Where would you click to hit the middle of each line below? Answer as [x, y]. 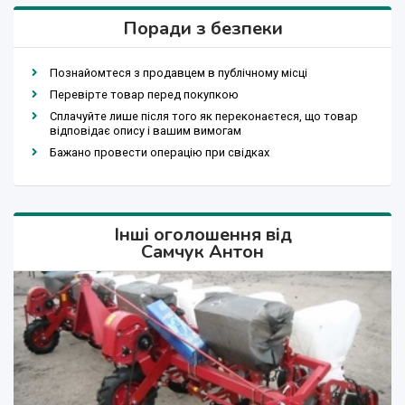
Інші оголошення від [202, 235]
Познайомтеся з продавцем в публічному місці [179, 73]
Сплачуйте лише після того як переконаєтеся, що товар [204, 117]
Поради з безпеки [202, 29]
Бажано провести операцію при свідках [160, 153]
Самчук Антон [202, 252]
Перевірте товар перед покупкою [144, 95]
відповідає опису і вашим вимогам [146, 131]
